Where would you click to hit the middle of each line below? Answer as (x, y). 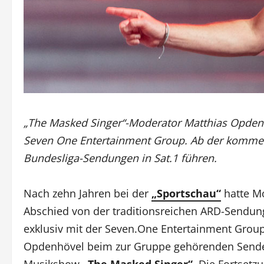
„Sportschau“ (186, 193)
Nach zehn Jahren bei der (88, 193)
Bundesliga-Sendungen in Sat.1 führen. (120, 158)
